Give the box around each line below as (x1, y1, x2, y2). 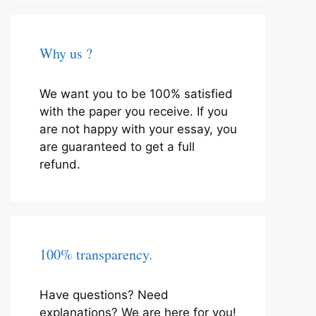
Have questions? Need (39, 287, 169, 302)
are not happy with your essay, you (39, 121, 237, 136)
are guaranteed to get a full (39, 139, 195, 154)
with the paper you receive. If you (39, 104, 228, 119)
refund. (39, 157, 80, 171)
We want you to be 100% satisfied (39, 86, 233, 101)
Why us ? (39, 43, 92, 63)
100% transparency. (39, 244, 152, 264)
